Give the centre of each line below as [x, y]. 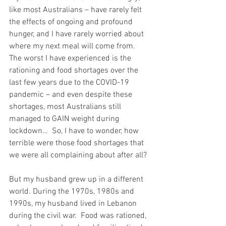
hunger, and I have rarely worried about [77, 34]
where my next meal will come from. [74, 46]
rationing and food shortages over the [75, 70]
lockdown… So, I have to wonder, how [75, 131]
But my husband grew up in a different [77, 179]
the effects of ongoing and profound [72, 22]
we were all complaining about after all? [78, 155]
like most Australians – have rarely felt [76, 10]
